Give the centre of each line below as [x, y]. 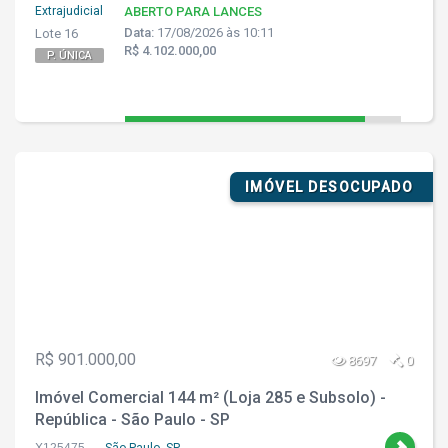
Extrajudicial [69, 11]
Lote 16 [56, 33]
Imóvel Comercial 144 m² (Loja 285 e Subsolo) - [210, 397]
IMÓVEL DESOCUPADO [328, 187]
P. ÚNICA [69, 55]
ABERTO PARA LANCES [193, 11]
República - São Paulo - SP [132, 419]
